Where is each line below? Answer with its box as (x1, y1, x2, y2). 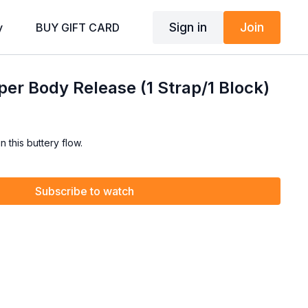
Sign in (168, 19, 207, 34)
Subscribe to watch (35, 184, 135, 198)
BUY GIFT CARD (36, 21, 120, 34)
